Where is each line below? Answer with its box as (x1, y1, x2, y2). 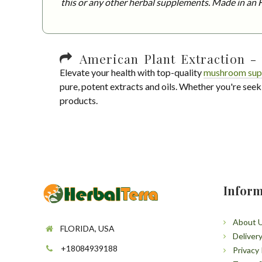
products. (60, 94, 98, 106)
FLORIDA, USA (60, 223, 115, 233)
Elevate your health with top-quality (60, 66, 204, 78)
